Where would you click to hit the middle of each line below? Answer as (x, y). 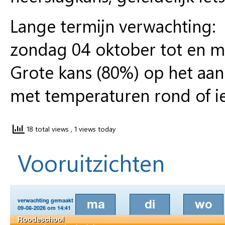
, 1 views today (93, 129)
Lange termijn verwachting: (113, 25)
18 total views (48, 129)
